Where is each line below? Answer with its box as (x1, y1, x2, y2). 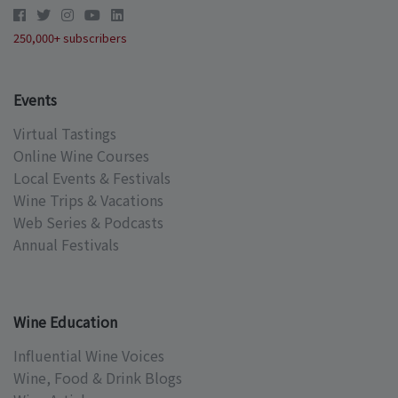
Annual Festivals (13, 234, 119, 256)
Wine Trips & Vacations (13, 189, 163, 211)
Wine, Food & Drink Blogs (13, 367, 182, 389)
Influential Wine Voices (13, 345, 164, 367)
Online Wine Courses (13, 145, 149, 167)
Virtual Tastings (13, 123, 116, 145)
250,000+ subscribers (13, 29, 127, 47)
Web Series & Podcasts (13, 211, 163, 234)
